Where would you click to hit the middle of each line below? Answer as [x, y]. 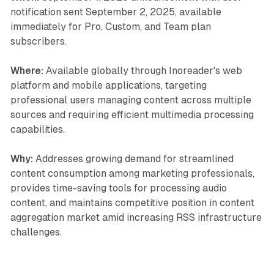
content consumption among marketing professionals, [132, 173]
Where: [27, 70]
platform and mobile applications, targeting [108, 85]
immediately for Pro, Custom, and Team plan [110, 26]
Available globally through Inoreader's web [143, 70]
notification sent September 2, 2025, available [116, 12]
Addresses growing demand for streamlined [133, 158]
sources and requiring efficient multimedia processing [132, 114]
